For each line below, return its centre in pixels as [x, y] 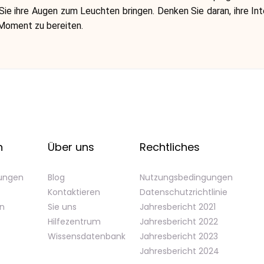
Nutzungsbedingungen [186, 177]
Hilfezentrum [74, 222]
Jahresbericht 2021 [178, 207]
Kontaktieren [74, 192]
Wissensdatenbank [87, 236]
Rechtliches [170, 147]
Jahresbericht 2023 [179, 236]
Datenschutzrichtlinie [184, 192]
